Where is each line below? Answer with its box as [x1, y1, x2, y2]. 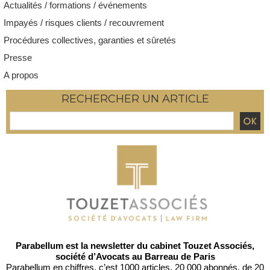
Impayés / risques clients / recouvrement [4, 17, 164, 28]
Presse [4, 52, 32, 63]
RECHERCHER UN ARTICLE [61, 92, 209, 105]
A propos [4, 70, 39, 80]
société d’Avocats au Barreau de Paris [55, 251, 215, 262]
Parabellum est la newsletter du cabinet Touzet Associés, [16, 240, 254, 251]
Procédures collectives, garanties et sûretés [4, 35, 176, 45]
